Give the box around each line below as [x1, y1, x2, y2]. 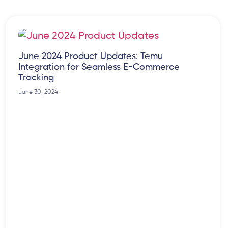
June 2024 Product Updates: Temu [18, 52, 163, 62]
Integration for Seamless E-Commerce [18, 63, 180, 72]
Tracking [18, 73, 54, 83]
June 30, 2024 [18, 89, 58, 96]
